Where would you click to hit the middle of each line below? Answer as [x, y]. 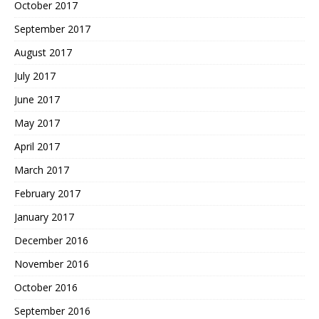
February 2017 [47, 194]
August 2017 [43, 53]
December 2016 [51, 241]
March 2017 [42, 170]
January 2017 [44, 217]
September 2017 [52, 29]
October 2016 [46, 288]
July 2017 [35, 76]
